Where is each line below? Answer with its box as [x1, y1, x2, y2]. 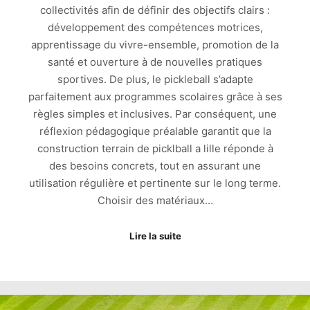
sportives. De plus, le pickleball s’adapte [57, 73, 253, 86]
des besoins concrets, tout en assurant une [49, 159, 261, 173]
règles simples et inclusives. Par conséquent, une [33, 107, 277, 121]
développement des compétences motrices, [47, 21, 263, 35]
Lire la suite [129, 230, 181, 241]
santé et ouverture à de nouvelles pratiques [48, 55, 262, 69]
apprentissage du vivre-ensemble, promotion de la [31, 38, 279, 52]
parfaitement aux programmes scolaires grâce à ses [28, 90, 282, 104]
